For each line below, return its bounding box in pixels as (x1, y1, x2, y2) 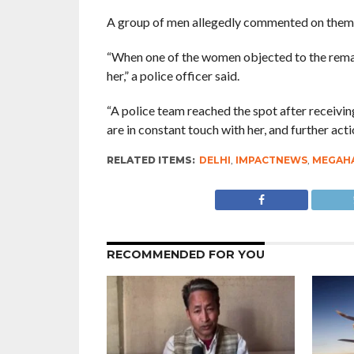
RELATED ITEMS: (106, 154, 195, 166)
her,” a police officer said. (106, 68, 239, 83)
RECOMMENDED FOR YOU (106, 247, 265, 262)
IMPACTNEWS (235, 154, 307, 166)
